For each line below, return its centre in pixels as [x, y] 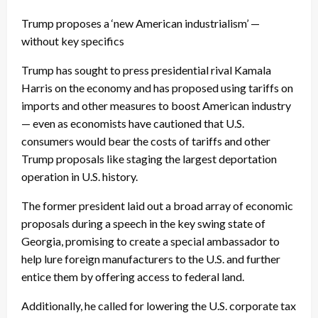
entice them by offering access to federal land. [133, 276]
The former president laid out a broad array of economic [157, 205]
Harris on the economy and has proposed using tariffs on [157, 87]
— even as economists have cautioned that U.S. [133, 123]
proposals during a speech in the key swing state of [143, 223]
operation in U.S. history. [79, 176]
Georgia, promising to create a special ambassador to [150, 241]
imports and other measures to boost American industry [156, 105]
